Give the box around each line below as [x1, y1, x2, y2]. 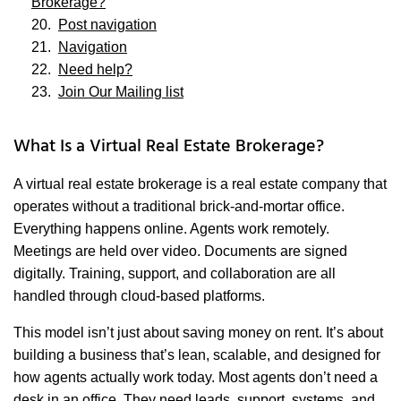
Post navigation [58, 17, 157, 33]
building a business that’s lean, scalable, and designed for [13, 347, 380, 363]
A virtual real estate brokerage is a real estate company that [13, 176, 387, 192]
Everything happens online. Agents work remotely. [13, 221, 329, 237]
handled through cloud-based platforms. [13, 288, 265, 304]
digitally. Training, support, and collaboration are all [13, 266, 336, 282]
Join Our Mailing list [58, 84, 183, 100]
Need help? [58, 62, 132, 78]
